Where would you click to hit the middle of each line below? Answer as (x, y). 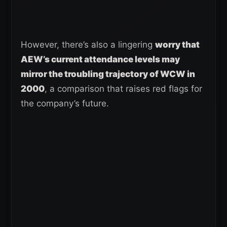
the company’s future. (65, 104)
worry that (177, 45)
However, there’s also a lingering (88, 45)
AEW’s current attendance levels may (100, 60)
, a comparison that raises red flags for (123, 89)
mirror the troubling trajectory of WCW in (108, 74)
